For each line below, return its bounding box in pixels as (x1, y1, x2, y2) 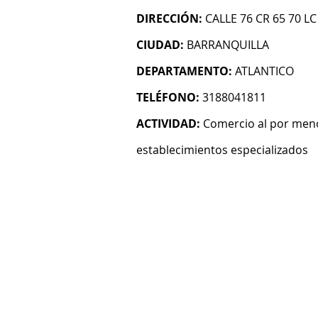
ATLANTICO (235, 63, 294, 79)
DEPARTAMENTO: (136, 63, 232, 79)
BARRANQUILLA (187, 37, 269, 53)
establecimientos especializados (136, 142, 308, 158)
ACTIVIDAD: (136, 116, 200, 131)
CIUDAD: (136, 37, 184, 53)
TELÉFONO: (136, 89, 199, 105)
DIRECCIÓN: (136, 11, 202, 26)
